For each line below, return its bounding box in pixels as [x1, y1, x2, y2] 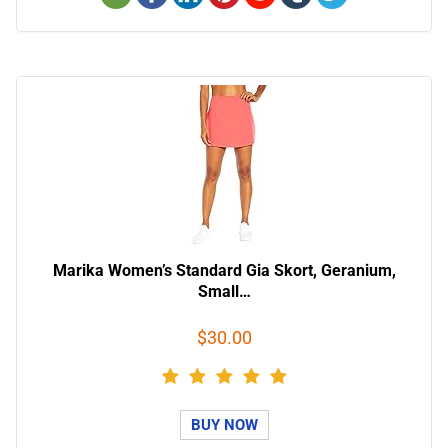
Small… [197, 282, 251, 302]
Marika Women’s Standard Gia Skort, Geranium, [52, 261, 396, 281]
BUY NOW [190, 416, 258, 435]
